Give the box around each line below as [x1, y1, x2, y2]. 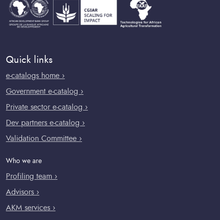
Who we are [6, 157, 42, 165]
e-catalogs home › [6, 71, 65, 80]
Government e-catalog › [6, 87, 83, 95]
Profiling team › [6, 172, 57, 180]
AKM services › [6, 203, 55, 212]
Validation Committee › [6, 134, 82, 142]
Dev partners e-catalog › [6, 118, 85, 127]
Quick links [6, 55, 53, 65]
